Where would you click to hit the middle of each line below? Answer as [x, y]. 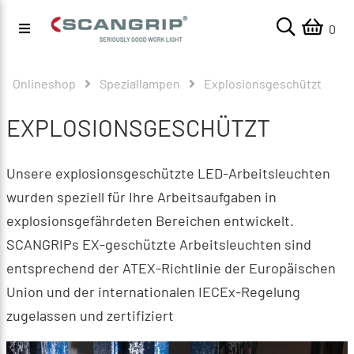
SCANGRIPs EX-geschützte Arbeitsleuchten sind [159, 244]
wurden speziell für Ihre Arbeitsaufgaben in [141, 197]
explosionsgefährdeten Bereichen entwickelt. [150, 220]
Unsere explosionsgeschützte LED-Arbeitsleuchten [168, 173]
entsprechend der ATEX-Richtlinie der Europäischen [171, 268]
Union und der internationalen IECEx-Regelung [153, 292]
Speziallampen [140, 83]
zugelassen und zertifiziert [90, 315]
